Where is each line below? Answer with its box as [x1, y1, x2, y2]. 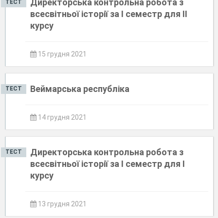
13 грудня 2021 [36, 200, 87, 208]
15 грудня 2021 [36, 50, 87, 58]
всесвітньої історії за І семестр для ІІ [30, 9, 187, 19]
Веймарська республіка [30, 84, 129, 94]
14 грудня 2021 [36, 113, 87, 121]
